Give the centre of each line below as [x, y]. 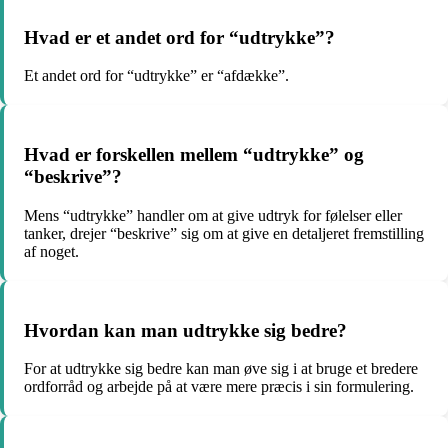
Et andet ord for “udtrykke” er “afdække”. [156, 76]
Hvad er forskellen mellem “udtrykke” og [194, 155]
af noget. [51, 251]
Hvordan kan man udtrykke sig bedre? [185, 330]
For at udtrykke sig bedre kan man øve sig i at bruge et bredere [221, 369]
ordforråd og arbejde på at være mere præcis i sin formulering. [219, 387]
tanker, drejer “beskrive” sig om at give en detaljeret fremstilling [224, 233]
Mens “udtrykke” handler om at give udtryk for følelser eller [213, 215]
